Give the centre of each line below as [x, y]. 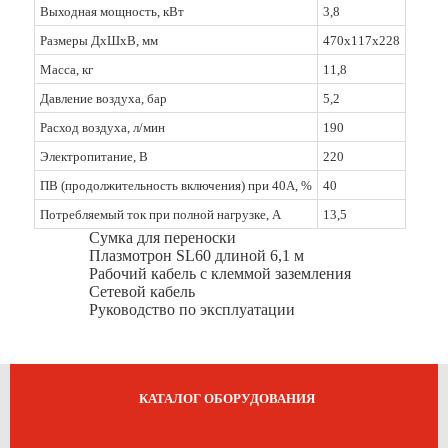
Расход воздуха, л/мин [102, 127]
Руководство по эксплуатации [191, 309]
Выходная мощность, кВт [111, 11]
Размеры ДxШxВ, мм [98, 40]
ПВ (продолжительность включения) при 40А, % [175, 185]
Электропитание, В [93, 156]
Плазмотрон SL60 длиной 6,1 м [196, 255]
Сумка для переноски [162, 237]
